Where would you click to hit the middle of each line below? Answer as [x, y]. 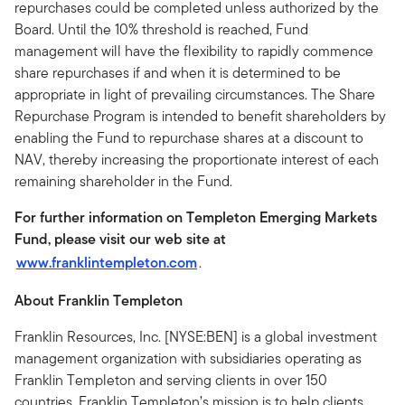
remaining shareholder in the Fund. [123, 181]
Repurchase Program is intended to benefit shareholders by [200, 116]
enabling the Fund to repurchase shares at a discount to [189, 138]
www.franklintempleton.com [107, 263]
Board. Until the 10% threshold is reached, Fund [161, 29]
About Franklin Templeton [99, 301]
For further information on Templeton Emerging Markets [196, 217]
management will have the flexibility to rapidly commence [194, 51]
